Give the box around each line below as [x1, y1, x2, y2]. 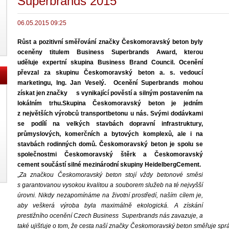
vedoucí [180, 69, 203, 76]
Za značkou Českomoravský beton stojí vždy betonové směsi [19, 171, 203, 178]
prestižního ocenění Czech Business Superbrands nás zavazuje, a [17, 212, 203, 219]
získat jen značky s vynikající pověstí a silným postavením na [17, 89, 203, 97]
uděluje [17, 59, 42, 66]
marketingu [17, 79, 51, 86]
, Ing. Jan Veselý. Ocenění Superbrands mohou [51, 79, 203, 86]
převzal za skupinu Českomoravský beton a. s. [17, 69, 180, 76]
